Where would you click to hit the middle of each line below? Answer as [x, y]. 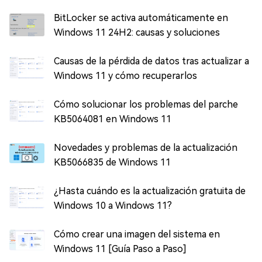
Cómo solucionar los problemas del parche [146, 105]
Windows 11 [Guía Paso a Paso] [120, 249]
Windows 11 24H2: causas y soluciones [137, 33]
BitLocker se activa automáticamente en [141, 18]
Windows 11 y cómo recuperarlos [125, 76]
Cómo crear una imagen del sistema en [137, 235]
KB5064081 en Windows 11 [113, 119]
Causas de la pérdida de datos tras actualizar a [151, 61]
